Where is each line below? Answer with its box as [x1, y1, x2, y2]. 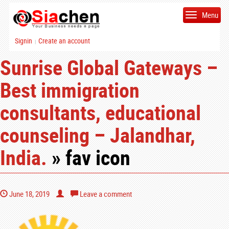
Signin [14, 36, 32, 45]
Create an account [38, 36, 90, 45]
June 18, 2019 [8, 189, 50, 199]
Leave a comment [78, 189, 132, 199]
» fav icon [47, 144, 130, 171]
